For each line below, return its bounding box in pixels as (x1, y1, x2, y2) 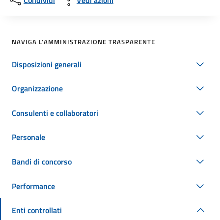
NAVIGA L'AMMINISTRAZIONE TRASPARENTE (12, 37, 155, 47)
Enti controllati (12, 204, 62, 217)
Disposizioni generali (12, 58, 82, 70)
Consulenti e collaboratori (12, 107, 98, 119)
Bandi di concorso (12, 155, 72, 167)
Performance (12, 180, 55, 192)
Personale (12, 131, 45, 143)
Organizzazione (12, 82, 63, 95)
